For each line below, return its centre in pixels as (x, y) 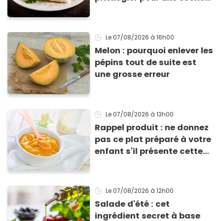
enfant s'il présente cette (149, 151)
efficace (113, 9)
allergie (111, 163)
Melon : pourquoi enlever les (154, 51)
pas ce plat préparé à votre (153, 139)
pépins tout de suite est (146, 63)
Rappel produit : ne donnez (152, 127)
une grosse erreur (132, 74)
